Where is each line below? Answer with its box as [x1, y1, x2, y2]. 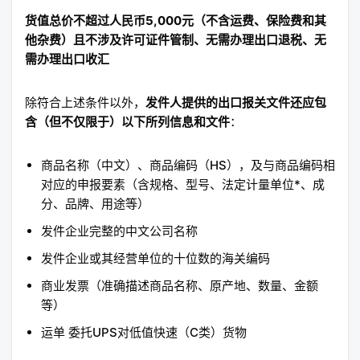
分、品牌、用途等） [41, 196, 149, 212]
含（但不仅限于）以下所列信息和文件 [25, 114, 230, 130]
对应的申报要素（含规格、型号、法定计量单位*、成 [41, 177, 325, 193]
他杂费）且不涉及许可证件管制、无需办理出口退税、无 [25, 32, 326, 48]
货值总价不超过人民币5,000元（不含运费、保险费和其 [25, 13, 326, 29]
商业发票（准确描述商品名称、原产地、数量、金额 [41, 278, 318, 294]
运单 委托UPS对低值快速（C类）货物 [41, 325, 247, 341]
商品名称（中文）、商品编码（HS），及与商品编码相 [41, 157, 335, 174]
